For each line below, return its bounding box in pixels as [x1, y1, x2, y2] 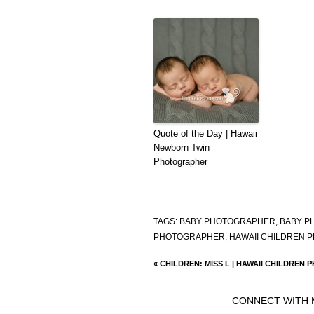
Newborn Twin [153, 142, 210, 153]
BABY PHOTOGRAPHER [179, 216, 275, 226]
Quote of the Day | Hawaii [153, 128, 257, 139]
